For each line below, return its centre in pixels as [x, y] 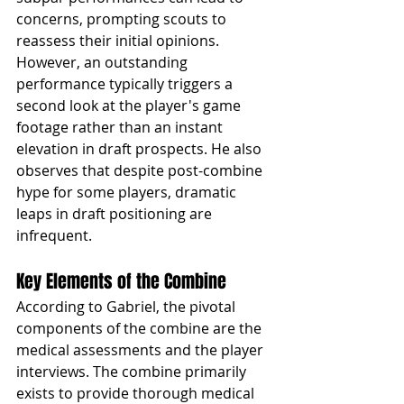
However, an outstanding [104, 62]
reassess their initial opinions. [119, 40]
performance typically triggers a [126, 83]
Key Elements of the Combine [121, 281]
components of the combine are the [141, 328]
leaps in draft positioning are [116, 213]
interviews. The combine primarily [133, 371]
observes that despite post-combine [141, 170]
